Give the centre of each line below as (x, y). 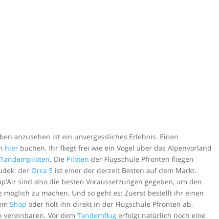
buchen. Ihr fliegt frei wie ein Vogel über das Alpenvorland (115, 148)
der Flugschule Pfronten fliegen (142, 159)
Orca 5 (42, 170)
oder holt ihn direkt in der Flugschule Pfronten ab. (110, 204)
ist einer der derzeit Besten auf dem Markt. (125, 170)
